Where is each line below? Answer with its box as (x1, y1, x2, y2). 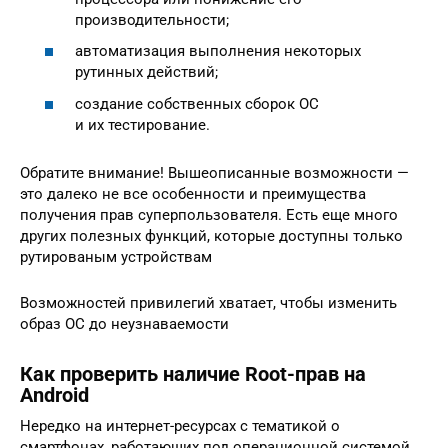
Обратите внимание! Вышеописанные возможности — (20, 163, 409, 182)
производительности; (75, 10, 229, 29)
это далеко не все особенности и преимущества (20, 184, 366, 203)
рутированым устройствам (20, 247, 212, 266)
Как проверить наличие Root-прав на (20, 363, 366, 386)
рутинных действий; (75, 63, 218, 82)
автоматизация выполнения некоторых (75, 42, 361, 61)
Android (20, 384, 89, 407)
